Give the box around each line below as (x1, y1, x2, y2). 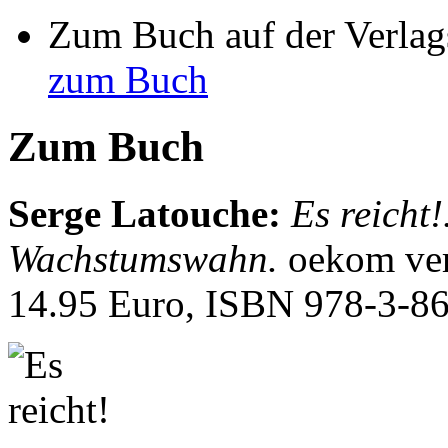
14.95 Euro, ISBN (8, 281, 304, 325)
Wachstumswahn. (8, 236, 288, 280)
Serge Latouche (8, 191, 268, 235)
